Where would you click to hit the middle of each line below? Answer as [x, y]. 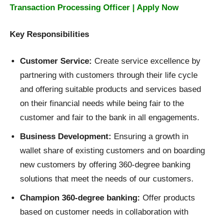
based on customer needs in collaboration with [104, 212]
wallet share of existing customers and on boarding [112, 151]
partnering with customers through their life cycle [109, 75]
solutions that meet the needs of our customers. [107, 179]
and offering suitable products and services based [110, 90]
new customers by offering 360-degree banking [105, 165]
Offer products [169, 198]
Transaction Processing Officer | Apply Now [94, 8]
